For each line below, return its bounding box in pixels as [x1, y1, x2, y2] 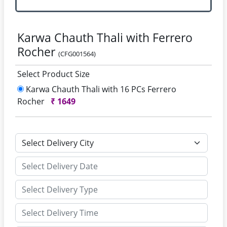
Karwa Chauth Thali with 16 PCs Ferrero [24, 84, 176, 95]
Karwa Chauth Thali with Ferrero [17, 29, 193, 46]
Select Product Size [17, 68, 90, 80]
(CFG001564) [58, 49, 96, 58]
